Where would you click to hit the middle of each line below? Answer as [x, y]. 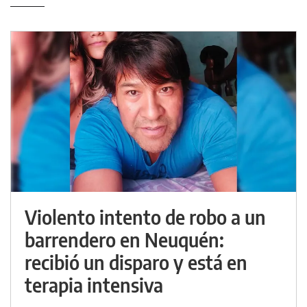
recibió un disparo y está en [136, 262]
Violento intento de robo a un [145, 217]
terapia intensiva [94, 285]
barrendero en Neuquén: [124, 240]
